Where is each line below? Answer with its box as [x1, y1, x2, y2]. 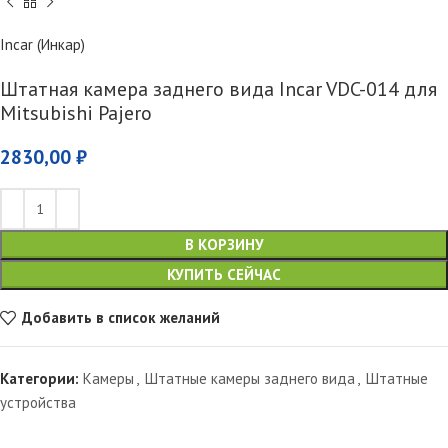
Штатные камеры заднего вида [145, 368, 355, 388]
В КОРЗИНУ [184, 234, 264, 254]
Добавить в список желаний [21, 308, 220, 328]
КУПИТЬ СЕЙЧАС [167, 264, 281, 284]
